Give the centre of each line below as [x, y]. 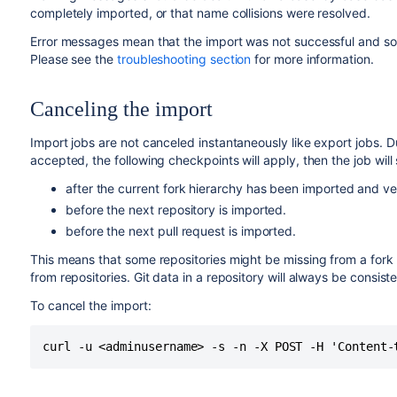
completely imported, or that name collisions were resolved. [200, 13]
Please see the [73, 59]
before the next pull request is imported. [181, 231]
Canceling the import [121, 109]
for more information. [312, 59]
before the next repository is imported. [176, 210]
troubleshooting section [184, 59]
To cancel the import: [90, 305]
